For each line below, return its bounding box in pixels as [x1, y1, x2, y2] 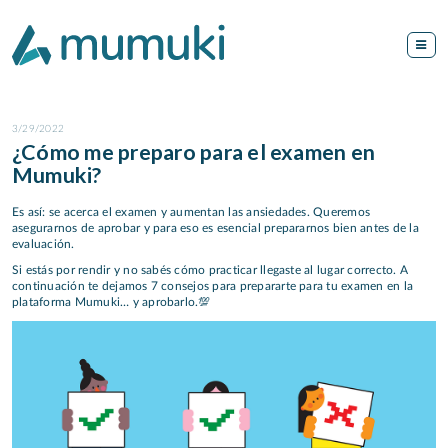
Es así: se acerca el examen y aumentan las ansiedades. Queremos [12, 205, 371, 218]
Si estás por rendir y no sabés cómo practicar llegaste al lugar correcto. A [12, 264, 408, 277]
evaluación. [12, 237, 75, 250]
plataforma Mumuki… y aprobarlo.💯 [12, 296, 211, 309]
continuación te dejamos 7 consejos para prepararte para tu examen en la [12, 280, 414, 293]
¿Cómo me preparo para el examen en [12, 139, 376, 166]
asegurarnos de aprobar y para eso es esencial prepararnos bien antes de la [12, 221, 419, 234]
